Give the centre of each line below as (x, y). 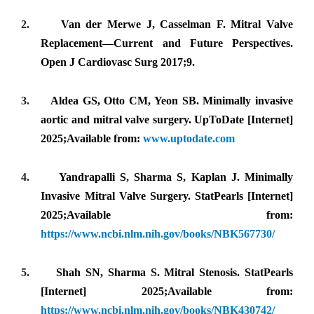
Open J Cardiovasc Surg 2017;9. (118, 62)
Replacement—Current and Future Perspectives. (167, 43)
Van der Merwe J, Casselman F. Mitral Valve (177, 25)
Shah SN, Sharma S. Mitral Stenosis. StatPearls (175, 273)
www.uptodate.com (189, 139)
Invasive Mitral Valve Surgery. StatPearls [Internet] (167, 196)
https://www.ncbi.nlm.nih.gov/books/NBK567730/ (158, 234)
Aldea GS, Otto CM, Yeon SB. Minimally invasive (172, 101)
